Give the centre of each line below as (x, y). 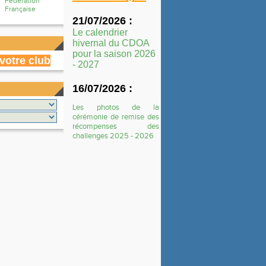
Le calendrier (100, 32)
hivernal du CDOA (111, 43)
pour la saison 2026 (114, 54)
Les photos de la (116, 107)
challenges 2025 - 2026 (113, 136)
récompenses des (116, 126)
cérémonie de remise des (116, 117)
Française (20, 9)
